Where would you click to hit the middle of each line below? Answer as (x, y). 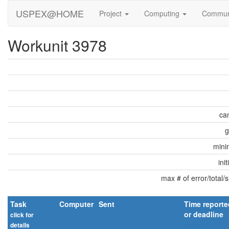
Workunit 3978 (57, 45)
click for (22, 215)
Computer (76, 204)
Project (111, 13)
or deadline (204, 214)
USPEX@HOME (50, 13)
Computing (163, 13)
